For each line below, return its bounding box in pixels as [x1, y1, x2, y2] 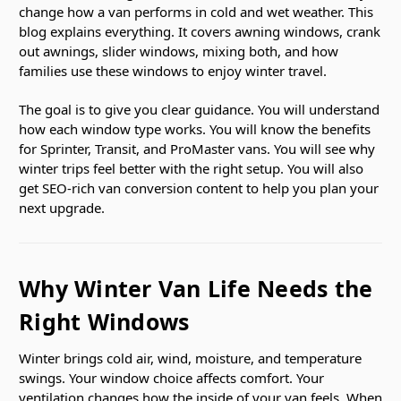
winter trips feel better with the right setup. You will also [19, 158, 363, 177]
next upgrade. [19, 198, 105, 217]
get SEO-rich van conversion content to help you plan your [19, 178, 379, 197]
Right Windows [19, 305, 190, 337]
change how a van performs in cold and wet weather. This [19, 2, 373, 21]
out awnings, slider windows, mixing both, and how [19, 41, 338, 60]
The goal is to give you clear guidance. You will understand [19, 99, 380, 118]
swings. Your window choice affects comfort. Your [19, 368, 324, 387]
